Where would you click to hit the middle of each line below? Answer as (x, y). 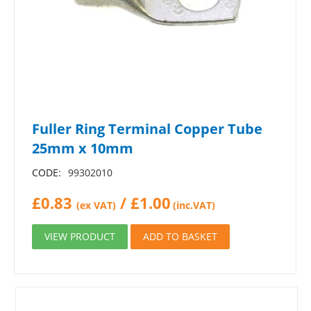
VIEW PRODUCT (80, 236)
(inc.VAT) (194, 205)
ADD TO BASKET (180, 236)
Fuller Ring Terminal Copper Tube (147, 129)
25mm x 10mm (83, 148)
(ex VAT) (96, 205)
